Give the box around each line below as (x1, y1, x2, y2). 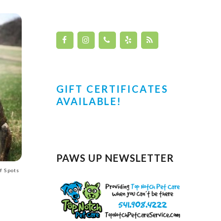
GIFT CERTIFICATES (56, 83, 168, 95)
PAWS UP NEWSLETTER (56, 152, 174, 164)
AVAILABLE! (56, 95, 122, 107)
